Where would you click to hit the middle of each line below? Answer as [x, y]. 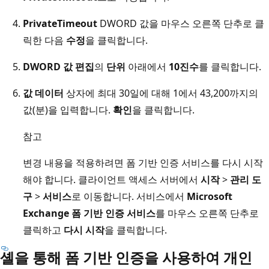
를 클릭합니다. [230, 66]
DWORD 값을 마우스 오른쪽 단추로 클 [181, 23]
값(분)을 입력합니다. [68, 110]
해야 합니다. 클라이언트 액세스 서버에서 [112, 179]
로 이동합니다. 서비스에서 [129, 196]
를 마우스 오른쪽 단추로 [207, 213]
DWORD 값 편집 [59, 66]
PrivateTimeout [60, 23]
